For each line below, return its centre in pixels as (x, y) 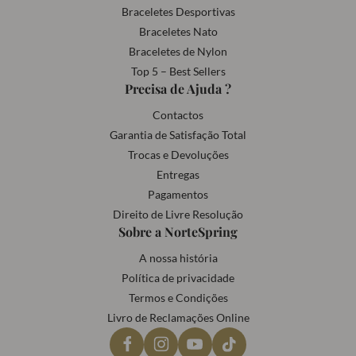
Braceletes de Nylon (178, 51)
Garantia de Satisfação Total (178, 135)
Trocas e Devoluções (178, 155)
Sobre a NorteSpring (178, 232)
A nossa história (178, 258)
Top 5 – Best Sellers (178, 71)
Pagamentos (178, 194)
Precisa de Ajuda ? (178, 89)
